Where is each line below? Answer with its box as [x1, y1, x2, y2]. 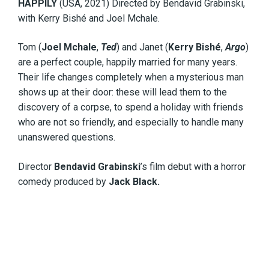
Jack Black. [109, 176, 160, 188]
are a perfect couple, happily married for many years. [18, 56, 237, 68]
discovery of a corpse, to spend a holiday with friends [18, 101, 243, 113]
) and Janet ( [116, 41, 168, 53]
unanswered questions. [18, 131, 115, 144]
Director [18, 161, 54, 173]
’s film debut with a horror [141, 161, 246, 173]
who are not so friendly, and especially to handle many [18, 116, 244, 128]
